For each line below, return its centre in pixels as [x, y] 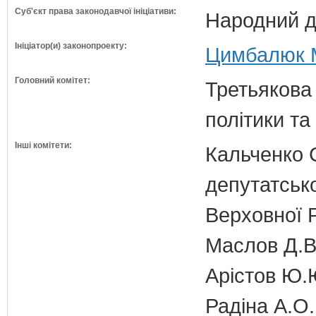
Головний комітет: [53, 80]
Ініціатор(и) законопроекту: [71, 46]
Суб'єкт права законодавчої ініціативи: [96, 11]
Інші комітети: [43, 145]
